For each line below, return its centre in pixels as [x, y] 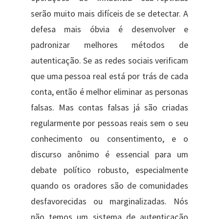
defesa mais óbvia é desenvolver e [109, 30]
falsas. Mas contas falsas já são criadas [109, 108]
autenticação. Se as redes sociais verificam [109, 61]
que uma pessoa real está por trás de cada [109, 77]
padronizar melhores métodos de [109, 45]
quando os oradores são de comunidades [109, 186]
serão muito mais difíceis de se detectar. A [109, 14]
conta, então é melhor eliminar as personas [109, 92]
